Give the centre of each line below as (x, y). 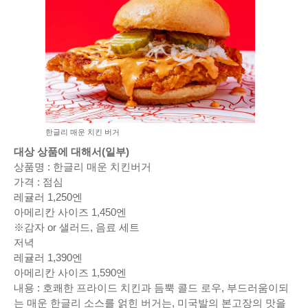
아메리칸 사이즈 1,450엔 (70, 212)
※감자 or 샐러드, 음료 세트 (77, 227)
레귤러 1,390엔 (48, 257)
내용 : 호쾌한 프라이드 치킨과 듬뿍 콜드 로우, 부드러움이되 (151, 287)
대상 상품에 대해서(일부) (71, 151)
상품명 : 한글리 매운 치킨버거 (82, 166)
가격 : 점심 (38, 181)
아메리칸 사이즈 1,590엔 (70, 272)
